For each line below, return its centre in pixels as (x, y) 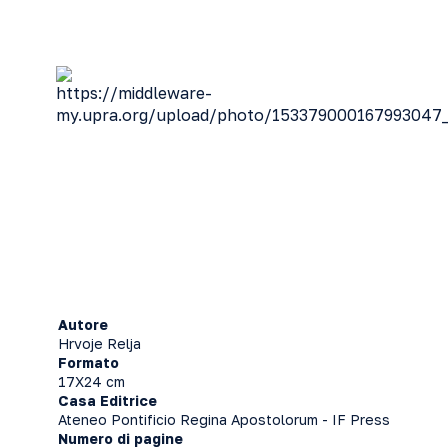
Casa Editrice (107, 400)
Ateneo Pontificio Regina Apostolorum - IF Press (224, 419)
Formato (88, 362)
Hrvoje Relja (99, 343)
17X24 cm (91, 381)
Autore (83, 324)
